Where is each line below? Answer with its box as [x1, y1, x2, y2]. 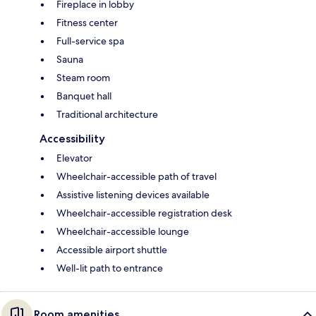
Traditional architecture [56, 107, 158, 121]
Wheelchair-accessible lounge [56, 224, 189, 238]
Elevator [56, 151, 92, 164]
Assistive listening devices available [56, 188, 209, 201]
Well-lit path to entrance [56, 261, 163, 274]
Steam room [56, 71, 110, 84]
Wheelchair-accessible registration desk [56, 206, 232, 219]
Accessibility [39, 131, 105, 145]
